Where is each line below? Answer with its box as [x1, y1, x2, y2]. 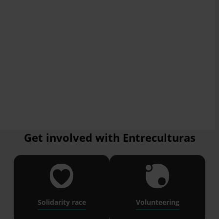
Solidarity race [37, 197, 86, 207]
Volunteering [135, 197, 179, 207]
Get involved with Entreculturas [23, 130, 196, 146]
